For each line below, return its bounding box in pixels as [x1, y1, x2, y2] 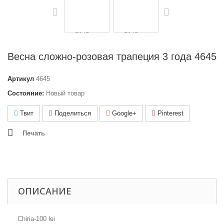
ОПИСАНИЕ [18, 185, 71, 197]
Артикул [7, 75, 34, 82]
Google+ [110, 109, 136, 117]
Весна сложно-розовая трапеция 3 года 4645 [7, 51, 216, 62]
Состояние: [7, 89, 44, 97]
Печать [22, 129, 45, 137]
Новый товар [46, 89, 84, 97]
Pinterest [155, 109, 183, 117]
